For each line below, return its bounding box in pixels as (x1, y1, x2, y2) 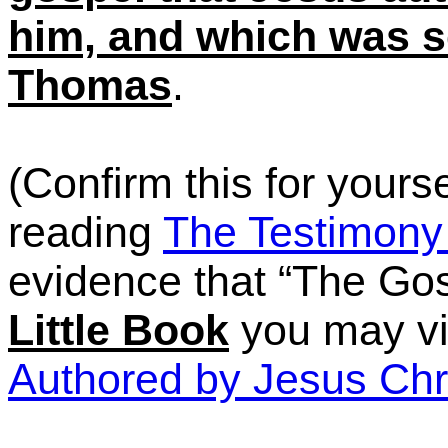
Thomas (8, 61, 172, 109)
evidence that (8, 257, 266, 305)
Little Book (8, 306, 229, 354)
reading (8, 208, 163, 256)
